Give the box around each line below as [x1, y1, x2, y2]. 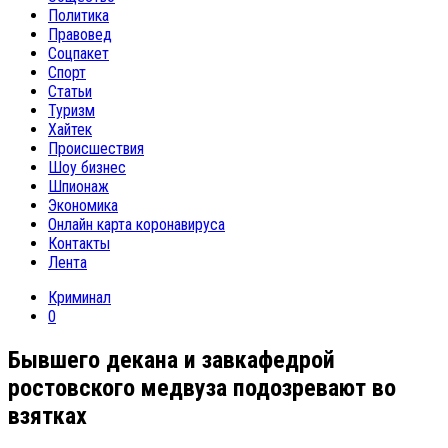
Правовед [48, 25, 112, 44]
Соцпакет [48, 44, 109, 63]
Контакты [48, 234, 110, 253]
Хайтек [48, 120, 92, 139]
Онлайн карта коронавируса [48, 215, 225, 234]
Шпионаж [48, 177, 109, 196]
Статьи [48, 82, 92, 101]
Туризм [48, 101, 95, 120]
